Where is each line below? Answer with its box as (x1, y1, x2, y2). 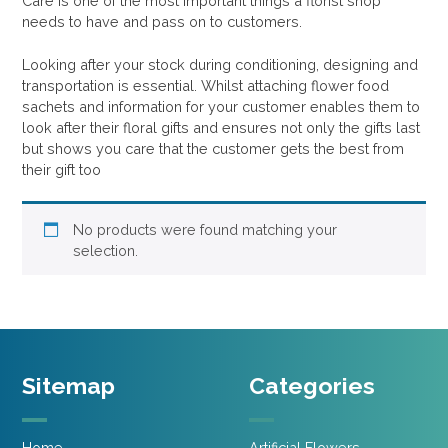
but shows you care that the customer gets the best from (22, 139, 405, 157)
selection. (72, 241, 138, 259)
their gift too (22, 160, 102, 178)
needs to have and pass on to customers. (22, 13, 303, 31)
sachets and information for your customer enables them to (22, 97, 421, 115)
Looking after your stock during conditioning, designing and (22, 55, 419, 73)
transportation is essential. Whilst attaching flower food (22, 76, 390, 94)
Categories (248, 371, 375, 399)
